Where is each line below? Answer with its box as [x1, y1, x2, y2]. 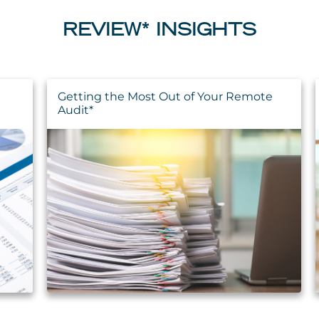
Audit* [58, 103, 93, 117]
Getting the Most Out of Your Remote [58, 89, 273, 103]
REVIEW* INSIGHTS [63, 23, 256, 41]
